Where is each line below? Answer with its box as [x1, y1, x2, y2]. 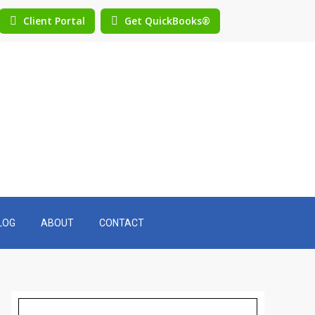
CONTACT [99, 217, 144, 229]
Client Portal [22, 14, 85, 27]
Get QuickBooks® [124, 14, 210, 27]
